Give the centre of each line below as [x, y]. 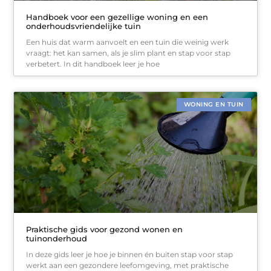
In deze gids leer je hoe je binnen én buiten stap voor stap [130, 255]
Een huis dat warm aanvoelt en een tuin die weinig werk [128, 42]
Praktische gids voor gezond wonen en [105, 230]
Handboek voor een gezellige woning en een [117, 17]
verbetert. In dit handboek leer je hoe [93, 64]
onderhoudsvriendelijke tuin [84, 26]
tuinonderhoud [57, 239]
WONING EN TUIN [214, 104]
